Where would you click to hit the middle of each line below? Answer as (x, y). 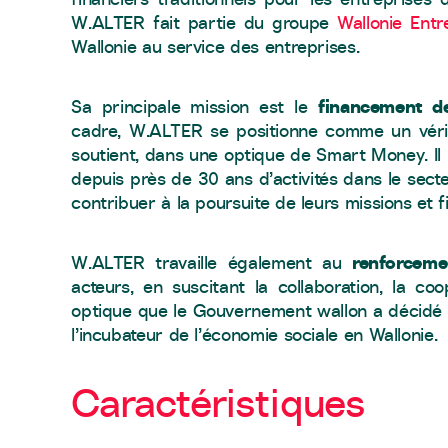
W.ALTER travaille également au (211, 262)
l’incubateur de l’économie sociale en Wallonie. (254, 334)
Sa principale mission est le (194, 106)
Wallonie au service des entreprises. (215, 46)
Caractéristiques (218, 402)
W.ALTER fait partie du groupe (204, 22)
